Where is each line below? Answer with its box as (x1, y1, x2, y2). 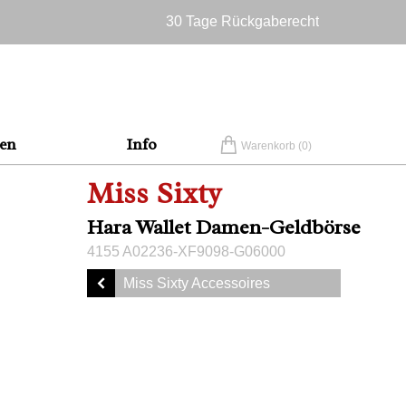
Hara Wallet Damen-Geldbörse (87, 214, 361, 240)
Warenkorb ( (241, 140, 302, 152)
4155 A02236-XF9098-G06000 (87, 244, 285, 259)
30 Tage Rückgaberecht (166, 14, 319, 29)
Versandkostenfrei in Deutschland (102, 31, 319, 46)
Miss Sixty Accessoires (123, 275, 270, 291)
